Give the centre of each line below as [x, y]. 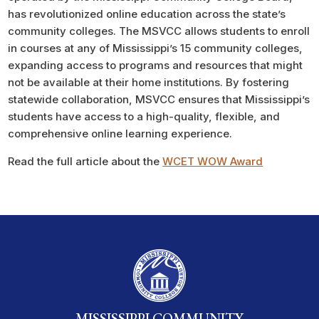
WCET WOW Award [213, 161]
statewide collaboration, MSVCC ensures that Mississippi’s [159, 99]
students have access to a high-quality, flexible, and [144, 116]
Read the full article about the [85, 161]
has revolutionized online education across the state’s [147, 14]
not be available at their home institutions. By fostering [149, 82]
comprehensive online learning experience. [120, 133]
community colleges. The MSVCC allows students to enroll [159, 31]
